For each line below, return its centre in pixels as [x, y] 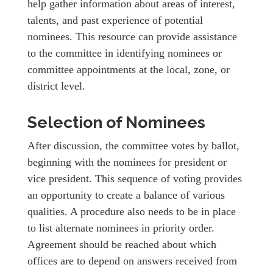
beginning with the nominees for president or [127, 162]
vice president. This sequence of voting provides [135, 178]
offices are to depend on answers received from [132, 261]
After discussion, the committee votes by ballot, [133, 145]
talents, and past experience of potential [115, 20]
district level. [56, 86]
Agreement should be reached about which [122, 244]
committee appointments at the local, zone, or [129, 70]
